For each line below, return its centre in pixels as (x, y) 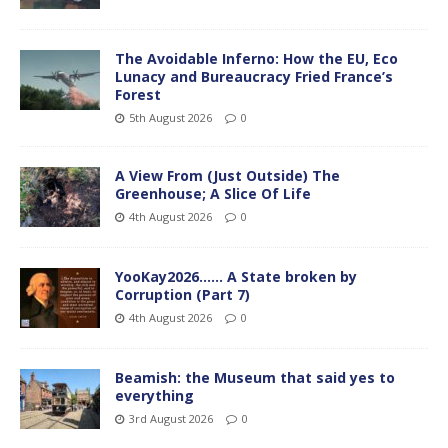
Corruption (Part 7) (182, 294)
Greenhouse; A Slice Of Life (213, 193)
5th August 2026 (170, 117)
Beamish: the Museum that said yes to (255, 377)
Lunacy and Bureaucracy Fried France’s (254, 76)
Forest (138, 94)
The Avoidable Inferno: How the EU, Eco (256, 58)
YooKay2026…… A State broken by (236, 276)
